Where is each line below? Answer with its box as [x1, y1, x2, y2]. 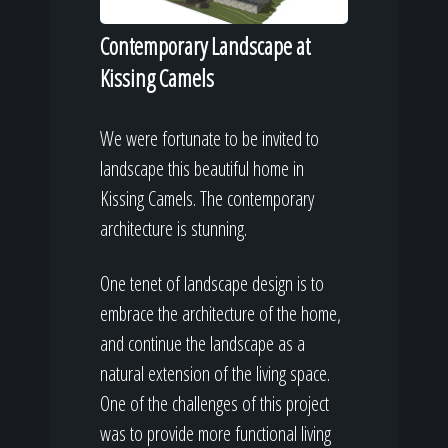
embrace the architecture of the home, [100, 300, 341, 328]
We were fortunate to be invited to [100, 125, 319, 153]
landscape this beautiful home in [100, 155, 304, 183]
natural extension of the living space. [100, 360, 330, 388]
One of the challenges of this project [100, 390, 329, 418]
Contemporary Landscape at [100, 30, 310, 63]
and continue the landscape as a [100, 330, 305, 358]
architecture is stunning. [100, 215, 247, 243]
